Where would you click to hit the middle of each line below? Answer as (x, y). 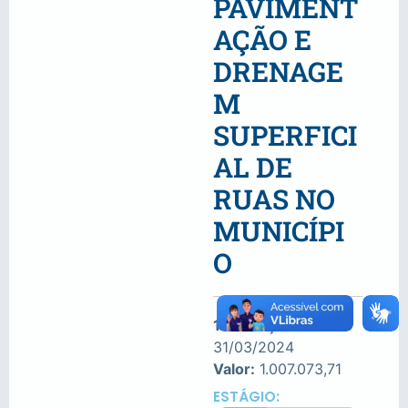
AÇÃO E (262, 40)
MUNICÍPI (279, 231)
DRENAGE (278, 72)
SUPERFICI (285, 136)
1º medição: (255, 326)
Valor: (234, 369)
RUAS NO (274, 199)
